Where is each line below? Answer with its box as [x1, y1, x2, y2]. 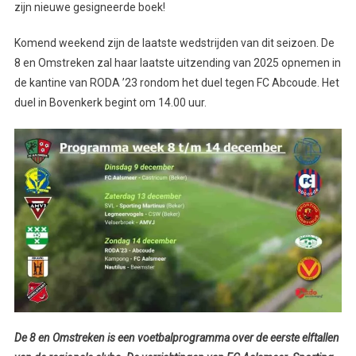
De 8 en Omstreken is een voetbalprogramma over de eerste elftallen [14, 331, 339, 345]
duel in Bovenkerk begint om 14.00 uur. [14, 95, 207, 109]
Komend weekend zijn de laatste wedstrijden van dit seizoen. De [14, 36, 335, 49]
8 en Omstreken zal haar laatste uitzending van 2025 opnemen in [14, 56, 341, 69]
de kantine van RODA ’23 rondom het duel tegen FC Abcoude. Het [14, 75, 339, 89]
